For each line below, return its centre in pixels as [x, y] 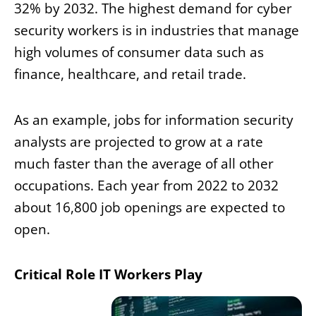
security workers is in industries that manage [157, 31]
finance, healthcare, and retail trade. [130, 74]
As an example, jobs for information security [154, 120]
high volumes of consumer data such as [139, 53]
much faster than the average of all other [144, 163]
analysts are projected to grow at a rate [139, 141]
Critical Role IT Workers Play [108, 274]
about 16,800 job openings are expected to [150, 207]
